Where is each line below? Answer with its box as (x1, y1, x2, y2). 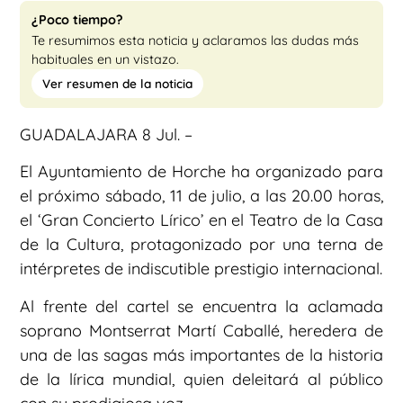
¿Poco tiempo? (31, 12, 123, 29)
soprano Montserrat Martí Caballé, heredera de (20, 319, 383, 341)
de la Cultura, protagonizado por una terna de (20, 234, 383, 255)
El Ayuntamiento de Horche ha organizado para (20, 161, 383, 183)
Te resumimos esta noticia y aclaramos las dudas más (31, 32, 359, 49)
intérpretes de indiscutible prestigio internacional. (20, 258, 382, 280)
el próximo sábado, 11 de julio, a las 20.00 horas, (20, 185, 383, 207)
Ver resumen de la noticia (42, 76, 193, 92)
